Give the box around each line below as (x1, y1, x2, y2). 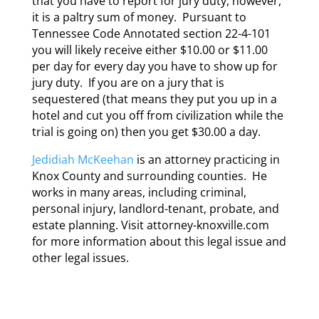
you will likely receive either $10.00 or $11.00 (31, 41, 268, 58)
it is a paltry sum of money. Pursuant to (31, 9, 246, 25)
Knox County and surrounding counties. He (31, 167, 267, 184)
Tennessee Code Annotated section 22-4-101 (31, 25, 271, 41)
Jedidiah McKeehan (31, 151, 134, 167)
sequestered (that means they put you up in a (31, 90, 277, 107)
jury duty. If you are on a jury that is (31, 74, 224, 90)
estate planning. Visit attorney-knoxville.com (31, 216, 269, 233)
